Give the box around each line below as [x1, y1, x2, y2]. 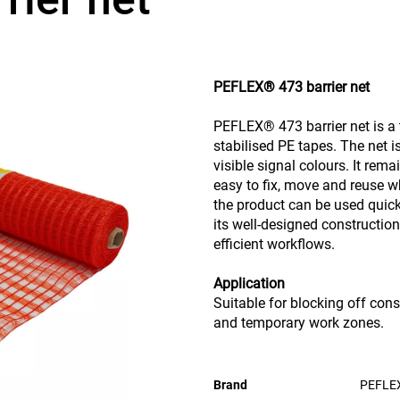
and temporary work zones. [213, 313, 384, 331]
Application [213, 274, 285, 292]
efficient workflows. [213, 235, 335, 253]
